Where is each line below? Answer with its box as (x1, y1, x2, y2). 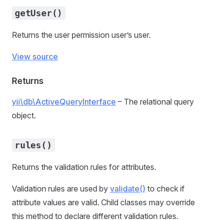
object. (12, 110, 36, 120)
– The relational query (116, 97, 194, 107)
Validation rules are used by (12, 184, 110, 193)
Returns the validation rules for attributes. (12, 162, 156, 172)
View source (12, 52, 58, 61)
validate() (110, 184, 145, 193)
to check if (145, 184, 185, 193)
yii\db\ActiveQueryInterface (12, 97, 116, 107)
